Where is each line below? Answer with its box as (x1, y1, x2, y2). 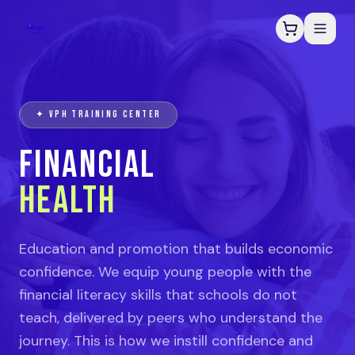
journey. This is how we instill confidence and (19, 331, 313, 350)
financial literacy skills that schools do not (19, 285, 297, 304)
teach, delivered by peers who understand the (19, 308, 323, 327)
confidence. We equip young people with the (19, 262, 311, 281)
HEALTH (19, 178, 116, 223)
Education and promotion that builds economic (19, 239, 333, 258)
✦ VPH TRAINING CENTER (36, 109, 162, 120)
